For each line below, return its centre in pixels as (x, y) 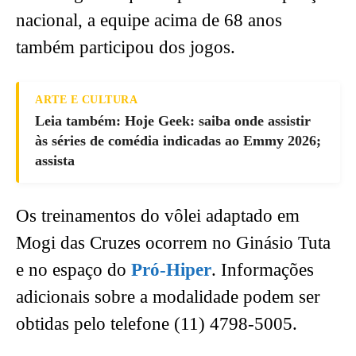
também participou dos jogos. (126, 48)
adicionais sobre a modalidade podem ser (168, 297)
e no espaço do (74, 270)
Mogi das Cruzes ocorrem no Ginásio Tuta (173, 243)
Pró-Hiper (171, 270)
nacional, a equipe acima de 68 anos (149, 21)
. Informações (263, 270)
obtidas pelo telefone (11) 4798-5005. (157, 324)
